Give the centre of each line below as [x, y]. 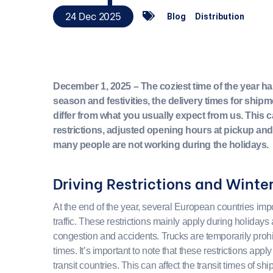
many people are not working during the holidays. [161, 145]
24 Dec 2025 [93, 16]
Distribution [219, 17]
